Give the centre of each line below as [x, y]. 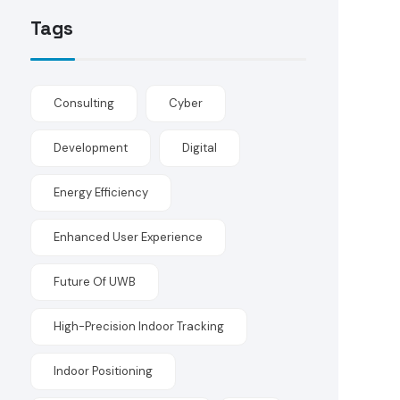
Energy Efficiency [101, 192]
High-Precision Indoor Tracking [139, 326]
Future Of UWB [95, 282]
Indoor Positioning [104, 371]
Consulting [84, 103]
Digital [200, 148]
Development [91, 148]
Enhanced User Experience [129, 237]
